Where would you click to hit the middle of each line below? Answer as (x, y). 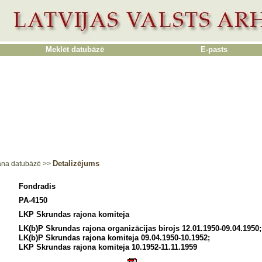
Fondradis (37, 186)
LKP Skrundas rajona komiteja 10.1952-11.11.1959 (108, 247)
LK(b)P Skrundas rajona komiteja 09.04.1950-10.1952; (114, 238)
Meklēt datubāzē (75, 49)
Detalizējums (76, 163)
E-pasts (214, 49)
